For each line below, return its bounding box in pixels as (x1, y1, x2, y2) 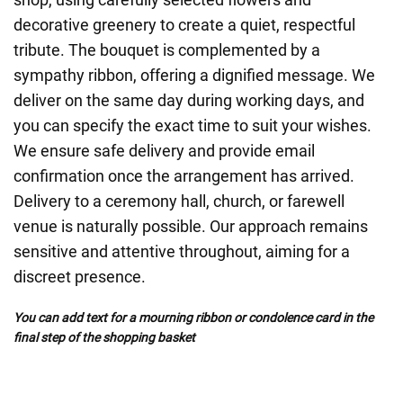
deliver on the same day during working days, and (13, 91, 364, 110)
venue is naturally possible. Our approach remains (13, 217, 368, 236)
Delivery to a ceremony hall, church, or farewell (13, 192, 345, 210)
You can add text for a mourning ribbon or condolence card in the (13, 310, 373, 325)
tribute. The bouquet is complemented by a (13, 40, 320, 59)
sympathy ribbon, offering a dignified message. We (13, 66, 375, 85)
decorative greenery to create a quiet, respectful (13, 15, 355, 34)
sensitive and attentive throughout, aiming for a (13, 242, 350, 261)
